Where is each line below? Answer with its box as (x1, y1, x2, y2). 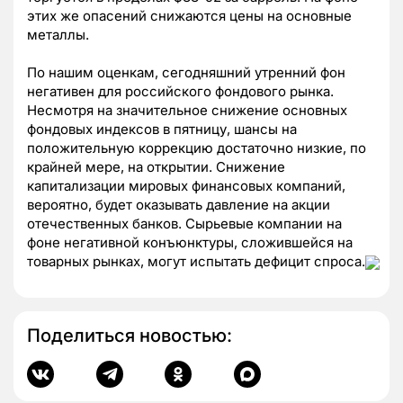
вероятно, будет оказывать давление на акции (27, 196, 330, 214)
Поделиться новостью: (27, 325, 232, 347)
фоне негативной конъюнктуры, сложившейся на (27, 234, 353, 252)
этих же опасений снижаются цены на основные (27, 7, 352, 25)
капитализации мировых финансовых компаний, (27, 177, 345, 195)
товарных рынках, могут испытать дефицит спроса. (27, 253, 365, 271)
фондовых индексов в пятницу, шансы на (27, 121, 297, 139)
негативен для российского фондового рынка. (27, 83, 334, 101)
